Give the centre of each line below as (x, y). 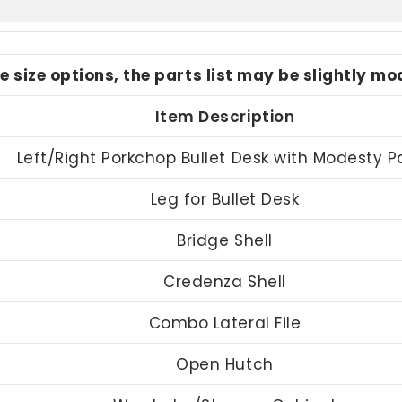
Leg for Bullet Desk (225, 199)
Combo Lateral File (225, 323)
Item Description (225, 116)
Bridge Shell (225, 240)
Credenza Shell (225, 281)
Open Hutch (225, 364)
